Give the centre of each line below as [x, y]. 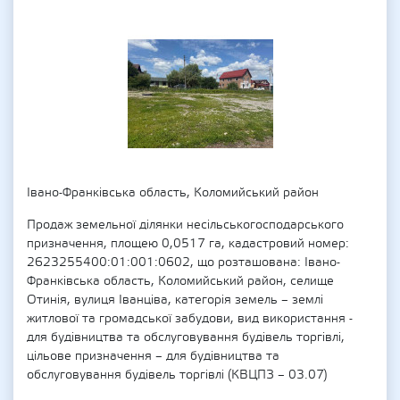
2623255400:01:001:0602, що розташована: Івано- [183, 262]
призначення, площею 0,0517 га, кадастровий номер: [188, 244]
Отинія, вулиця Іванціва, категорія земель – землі [175, 300]
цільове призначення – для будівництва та [153, 356]
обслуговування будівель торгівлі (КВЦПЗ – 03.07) [177, 375]
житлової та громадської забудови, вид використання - [190, 319]
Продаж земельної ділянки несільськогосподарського [185, 225]
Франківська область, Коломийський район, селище [180, 281]
